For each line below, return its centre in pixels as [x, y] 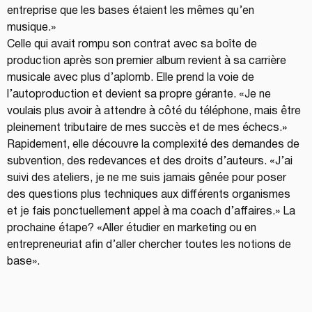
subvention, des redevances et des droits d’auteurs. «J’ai [151, 161]
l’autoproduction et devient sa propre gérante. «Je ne [140, 94]
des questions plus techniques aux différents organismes [150, 195]
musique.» [31, 28]
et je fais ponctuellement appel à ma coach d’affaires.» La [153, 211]
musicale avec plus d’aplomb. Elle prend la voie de [132, 78]
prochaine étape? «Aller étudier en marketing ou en [133, 228]
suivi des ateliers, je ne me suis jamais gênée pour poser [148, 178]
